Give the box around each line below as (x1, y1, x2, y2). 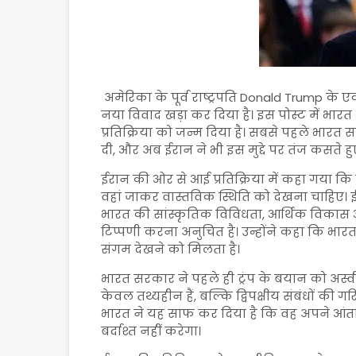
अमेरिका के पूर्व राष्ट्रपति (101, 89, 240, 106)
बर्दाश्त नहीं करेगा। (101, 323, 201, 339)
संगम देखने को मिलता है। (101, 241, 240, 257)
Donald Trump (240, 89, 323, 106)
